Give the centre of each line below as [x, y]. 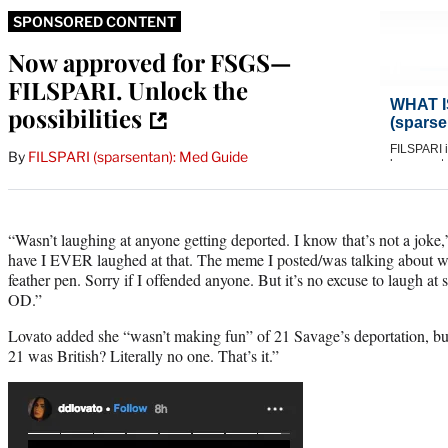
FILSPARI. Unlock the [128, 89]
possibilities [75, 117]
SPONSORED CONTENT [94, 21]
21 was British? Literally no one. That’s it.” [143, 355]
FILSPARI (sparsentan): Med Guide [138, 156]
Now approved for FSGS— [149, 61]
